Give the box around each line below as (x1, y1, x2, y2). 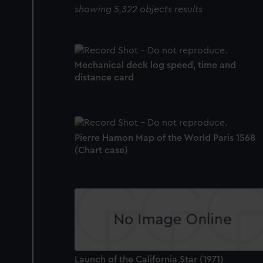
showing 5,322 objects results (75, 5, 203, 15)
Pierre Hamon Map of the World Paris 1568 (75, 133, 255, 143)
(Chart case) (75, 145, 128, 155)
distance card (75, 73, 134, 83)
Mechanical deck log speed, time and (75, 60, 236, 70)
